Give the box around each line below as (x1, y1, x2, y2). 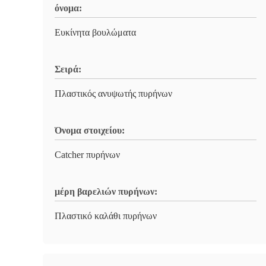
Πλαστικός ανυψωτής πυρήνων (55, 88, 172, 99)
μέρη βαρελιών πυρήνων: (55, 186, 157, 197)
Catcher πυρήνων (55, 150, 120, 160)
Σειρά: (55, 64, 81, 74)
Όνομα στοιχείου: (55, 125, 125, 135)
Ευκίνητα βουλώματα (55, 27, 136, 37)
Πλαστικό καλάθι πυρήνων (55, 211, 157, 221)
